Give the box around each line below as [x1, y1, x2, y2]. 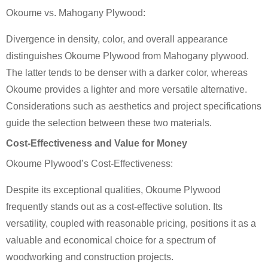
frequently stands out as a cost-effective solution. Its [6, 201, 223, 212]
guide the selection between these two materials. [6, 117, 212, 128]
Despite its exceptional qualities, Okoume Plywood [6, 184, 221, 195]
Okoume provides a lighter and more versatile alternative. [6, 84, 247, 95]
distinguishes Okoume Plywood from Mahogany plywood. [6, 50, 249, 61]
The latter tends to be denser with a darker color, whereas [6, 67, 248, 78]
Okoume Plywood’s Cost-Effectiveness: [6, 158, 173, 169]
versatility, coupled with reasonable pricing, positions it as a [6, 218, 256, 229]
